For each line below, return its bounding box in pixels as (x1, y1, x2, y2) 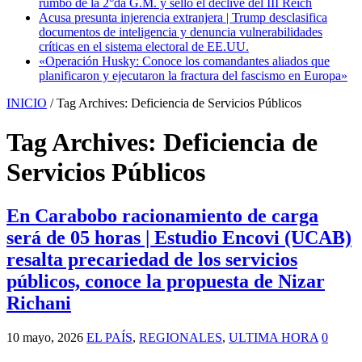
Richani (6, 292, 71, 314)
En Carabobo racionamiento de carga (6, 204, 318, 226)
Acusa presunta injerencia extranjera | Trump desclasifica (39, 10, 327, 24)
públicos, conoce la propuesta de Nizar (6, 270, 325, 292)
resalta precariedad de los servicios (6, 248, 297, 270)
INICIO (6, 95, 47, 110)
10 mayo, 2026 (6, 330, 83, 344)
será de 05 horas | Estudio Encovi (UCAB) (6, 226, 351, 248)
